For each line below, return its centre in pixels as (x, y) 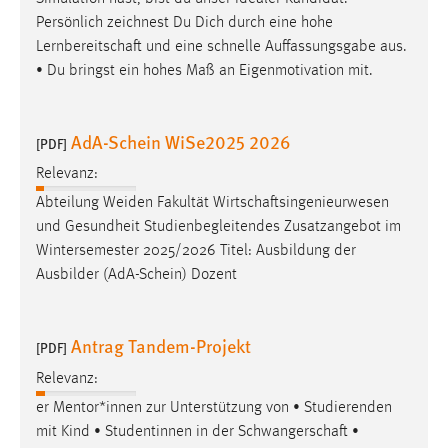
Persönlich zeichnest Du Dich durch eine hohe (184, 22)
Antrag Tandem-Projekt (161, 346)
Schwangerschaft (293, 431)
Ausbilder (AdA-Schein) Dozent (136, 275)
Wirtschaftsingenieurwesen (301, 203)
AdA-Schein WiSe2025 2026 (181, 141)
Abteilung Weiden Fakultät (124, 203)
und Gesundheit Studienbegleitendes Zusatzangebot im (218, 227)
